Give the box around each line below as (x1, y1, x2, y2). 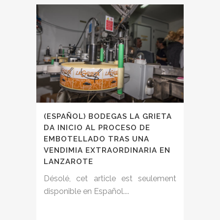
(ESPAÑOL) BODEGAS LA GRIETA (44, 112, 172, 121)
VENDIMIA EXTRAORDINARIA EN (44, 146, 170, 155)
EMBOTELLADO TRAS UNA (44, 135, 149, 144)
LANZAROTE (44, 157, 93, 166)
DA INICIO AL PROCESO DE (44, 123, 150, 133)
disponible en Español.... (44, 187, 129, 196)
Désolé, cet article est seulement (44, 174, 176, 184)
